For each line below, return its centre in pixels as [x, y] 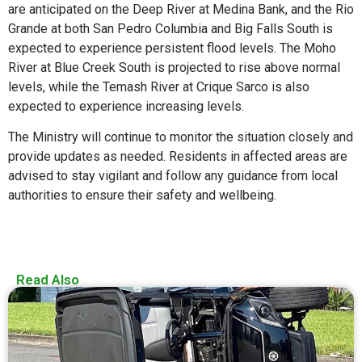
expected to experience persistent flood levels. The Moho [172, 48]
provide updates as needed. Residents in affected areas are [178, 157]
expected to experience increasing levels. [126, 107]
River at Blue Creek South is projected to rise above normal [174, 68]
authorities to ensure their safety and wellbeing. [142, 196]
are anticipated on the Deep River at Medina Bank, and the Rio [181, 10]
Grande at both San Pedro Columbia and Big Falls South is [170, 29]
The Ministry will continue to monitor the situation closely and [181, 137]
